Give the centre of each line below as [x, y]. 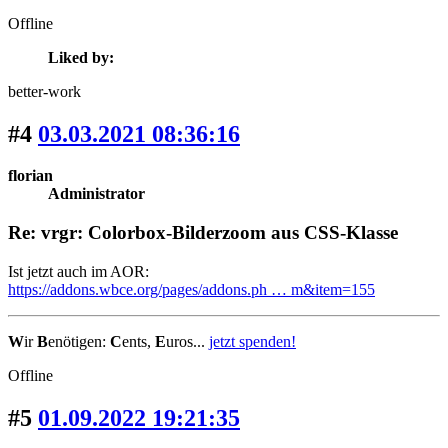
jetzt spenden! [252, 341]
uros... [187, 341]
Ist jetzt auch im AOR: [78, 271]
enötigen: [79, 341]
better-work [44, 91]
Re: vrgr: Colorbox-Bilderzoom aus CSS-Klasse [203, 233]
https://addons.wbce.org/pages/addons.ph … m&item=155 [191, 289]
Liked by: [81, 57]
